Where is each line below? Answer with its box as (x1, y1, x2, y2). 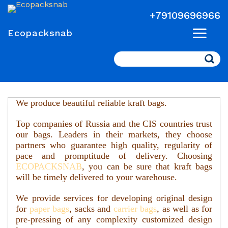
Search (114, 51, 144, 61)
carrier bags (113, 204, 157, 214)
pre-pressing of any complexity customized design (16, 214, 212, 224)
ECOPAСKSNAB (16, 161, 82, 172)
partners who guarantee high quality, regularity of (16, 140, 212, 150)
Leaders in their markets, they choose (59, 129, 212, 139)
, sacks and (69, 204, 113, 214)
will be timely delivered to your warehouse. (16, 172, 177, 182)
